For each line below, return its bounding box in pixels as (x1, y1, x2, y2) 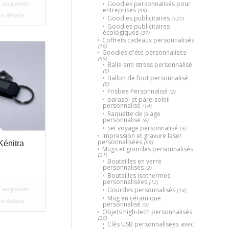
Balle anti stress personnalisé (107, 60, 192, 69)
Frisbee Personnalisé (107, 86, 168, 96)
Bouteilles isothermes (107, 171, 170, 180)
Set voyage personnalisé (107, 123, 178, 132)
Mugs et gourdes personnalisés (102, 144, 193, 153)
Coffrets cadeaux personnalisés (102, 35, 194, 44)
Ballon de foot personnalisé (107, 73, 188, 82)
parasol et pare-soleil (107, 95, 170, 104)
